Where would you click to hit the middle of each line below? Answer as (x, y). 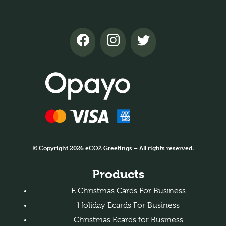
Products (118, 174)
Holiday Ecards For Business (128, 205)
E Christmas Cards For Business (128, 190)
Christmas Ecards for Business (128, 220)
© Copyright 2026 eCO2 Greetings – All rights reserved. (113, 148)
